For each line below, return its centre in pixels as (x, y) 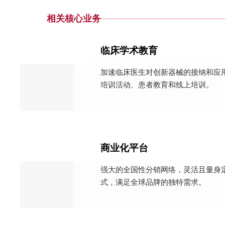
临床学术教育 (129, 51)
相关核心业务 (74, 18)
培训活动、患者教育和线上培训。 (157, 84)
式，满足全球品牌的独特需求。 (153, 182)
